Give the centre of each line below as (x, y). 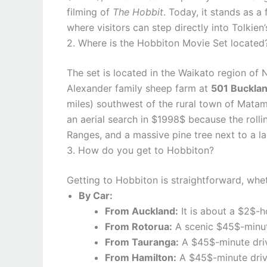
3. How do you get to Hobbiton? (140, 150)
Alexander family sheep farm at (139, 88)
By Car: (96, 195)
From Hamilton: (141, 257)
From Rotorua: (139, 226)
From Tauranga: (142, 242)
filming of (90, 12)
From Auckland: (142, 211)
